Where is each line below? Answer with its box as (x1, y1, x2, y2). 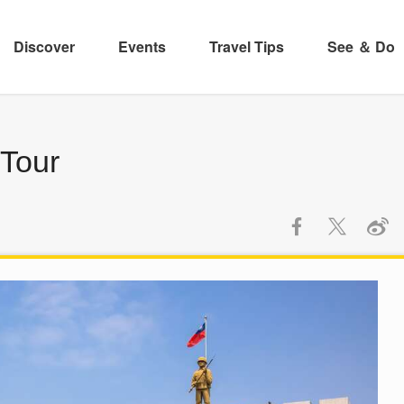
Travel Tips (208, 36, 284, 57)
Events (117, 36, 166, 57)
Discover (13, 36, 75, 57)
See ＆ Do (326, 36, 395, 57)
